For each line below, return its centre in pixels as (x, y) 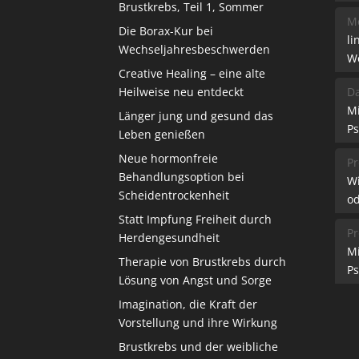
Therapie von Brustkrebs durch (203, 262)
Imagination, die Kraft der (188, 305)
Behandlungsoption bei (182, 177)
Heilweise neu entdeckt (182, 92)
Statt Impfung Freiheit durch (196, 220)
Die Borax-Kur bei (166, 31)
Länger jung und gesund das (196, 116)
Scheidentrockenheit (174, 196)
